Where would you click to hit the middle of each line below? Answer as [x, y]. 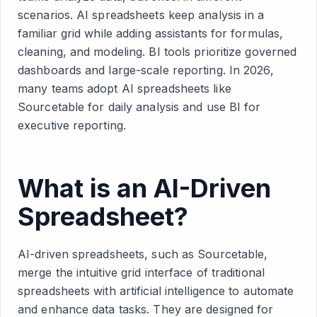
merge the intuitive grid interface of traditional [141, 272]
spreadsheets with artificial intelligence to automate [156, 291]
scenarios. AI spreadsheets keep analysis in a [141, 15]
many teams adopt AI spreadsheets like [125, 88]
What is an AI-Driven [144, 188]
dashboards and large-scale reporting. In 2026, [146, 70]
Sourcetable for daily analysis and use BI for [139, 107]
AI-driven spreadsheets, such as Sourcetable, [143, 254]
